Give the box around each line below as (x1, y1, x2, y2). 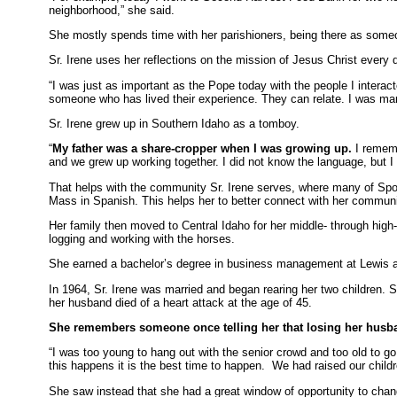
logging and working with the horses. (49, 231, 236, 245)
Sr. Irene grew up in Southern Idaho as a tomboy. (49, 116, 304, 130)
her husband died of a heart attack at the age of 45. (49, 295, 313, 309)
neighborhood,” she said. (49, 3, 175, 17)
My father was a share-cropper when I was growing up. (52, 142, 353, 156)
